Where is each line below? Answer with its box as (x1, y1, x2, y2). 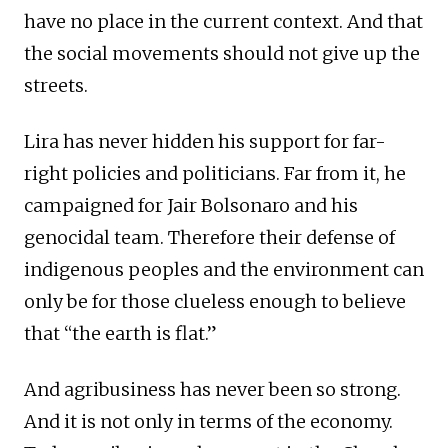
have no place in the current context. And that (24, 9, 423, 33)
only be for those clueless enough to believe (24, 289, 406, 313)
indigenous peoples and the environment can (24, 257, 424, 281)
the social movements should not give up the (24, 41, 420, 65)
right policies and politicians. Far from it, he (24, 161, 406, 185)
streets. (24, 73, 88, 97)
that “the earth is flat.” (24, 321, 217, 345)
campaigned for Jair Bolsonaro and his (24, 193, 358, 217)
